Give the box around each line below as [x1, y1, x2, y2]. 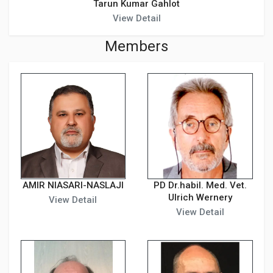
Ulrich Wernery [168, 192, 232, 203]
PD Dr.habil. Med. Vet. [153, 180, 247, 191]
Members [105, 37, 168, 55]
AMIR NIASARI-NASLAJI [22, 180, 124, 191]
